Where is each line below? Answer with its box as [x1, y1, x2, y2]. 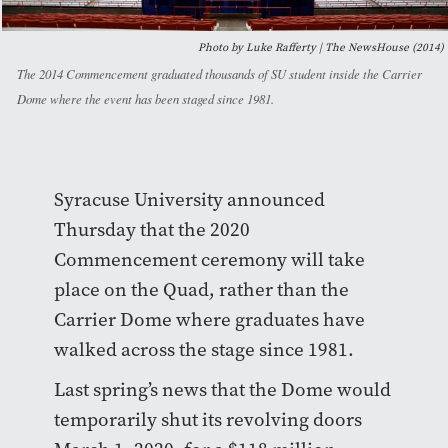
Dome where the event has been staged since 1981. [17, 90, 274, 108]
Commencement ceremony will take [53, 247, 365, 273]
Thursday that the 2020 [53, 217, 250, 243]
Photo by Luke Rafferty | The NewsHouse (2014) [198, 40, 444, 56]
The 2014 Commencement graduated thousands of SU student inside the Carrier [17, 65, 422, 83]
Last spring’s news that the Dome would [53, 377, 391, 403]
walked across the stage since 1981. [53, 337, 354, 363]
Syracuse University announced [53, 187, 325, 213]
